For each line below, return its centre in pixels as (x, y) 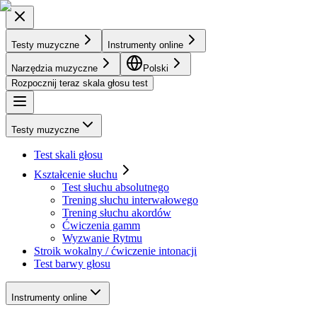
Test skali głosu (68, 155)
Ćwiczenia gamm (101, 225)
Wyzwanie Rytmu (102, 238)
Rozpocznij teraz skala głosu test (80, 83)
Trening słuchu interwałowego (130, 200)
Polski (156, 68)
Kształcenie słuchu (76, 174)
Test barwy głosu (72, 264)
